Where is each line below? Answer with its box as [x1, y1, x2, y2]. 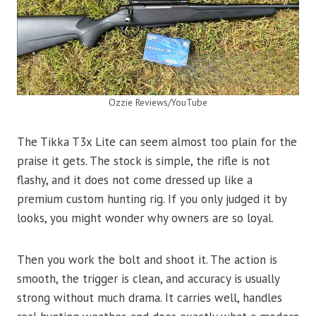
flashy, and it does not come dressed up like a [17, 171, 253, 188]
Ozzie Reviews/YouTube [109, 95, 207, 109]
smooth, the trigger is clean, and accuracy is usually [17, 270, 279, 286]
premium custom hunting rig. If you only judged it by [17, 190, 286, 207]
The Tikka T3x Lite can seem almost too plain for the [17, 133, 297, 150]
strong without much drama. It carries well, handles [17, 289, 282, 305]
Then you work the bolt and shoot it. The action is [17, 251, 277, 267]
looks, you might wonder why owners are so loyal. [17, 209, 274, 226]
